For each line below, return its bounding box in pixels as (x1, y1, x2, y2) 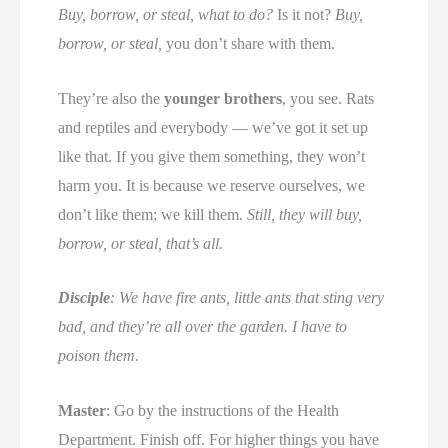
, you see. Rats (282, 89, 375, 107)
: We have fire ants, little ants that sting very (110, 289, 385, 307)
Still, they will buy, (247, 205, 363, 223)
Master (58, 401, 107, 419)
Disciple (58, 289, 111, 307)
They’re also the (58, 89, 165, 107)
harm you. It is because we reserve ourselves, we (58, 176, 366, 194)
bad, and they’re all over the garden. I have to (58, 318, 348, 336)
